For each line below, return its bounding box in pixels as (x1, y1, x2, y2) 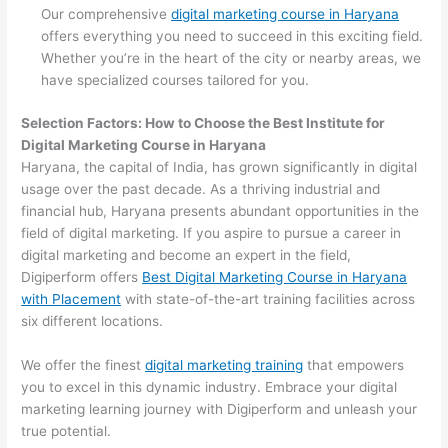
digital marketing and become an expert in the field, (21, 246, 352, 263)
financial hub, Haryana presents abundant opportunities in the (21, 202, 420, 219)
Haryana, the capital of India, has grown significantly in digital (21, 158, 418, 175)
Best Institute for (273, 114, 386, 131)
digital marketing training (145, 356, 304, 373)
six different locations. (21, 312, 164, 329)
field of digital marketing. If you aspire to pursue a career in (21, 224, 402, 241)
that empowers (303, 356, 405, 373)
